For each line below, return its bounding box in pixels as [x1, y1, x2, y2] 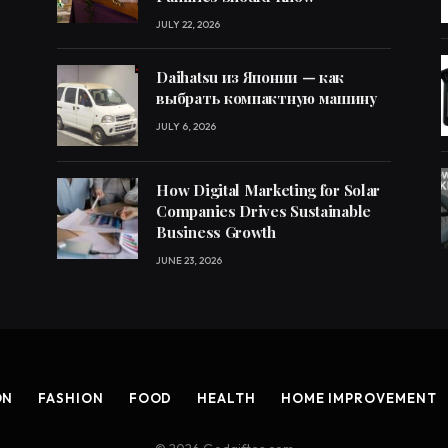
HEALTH [197, 390, 256, 407]
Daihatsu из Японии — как [156, 67, 345, 88]
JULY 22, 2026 [156, 18, 221, 32]
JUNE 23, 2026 [156, 254, 223, 268]
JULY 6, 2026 [156, 120, 217, 134]
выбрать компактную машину [156, 88, 377, 109]
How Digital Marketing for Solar [156, 180, 381, 201]
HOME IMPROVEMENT [280, 390, 437, 407]
